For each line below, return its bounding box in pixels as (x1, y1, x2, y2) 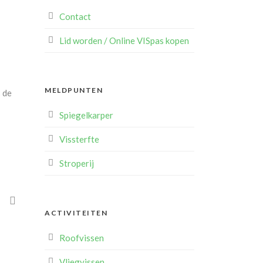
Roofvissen (59, 232, 104, 243)
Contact (59, 11, 91, 22)
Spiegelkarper (59, 110, 113, 120)
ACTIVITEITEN (45, 208, 107, 217)
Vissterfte (59, 134, 99, 144)
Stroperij (59, 158, 94, 168)
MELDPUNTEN (45, 86, 103, 95)
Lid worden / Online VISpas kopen (59, 35, 189, 46)
